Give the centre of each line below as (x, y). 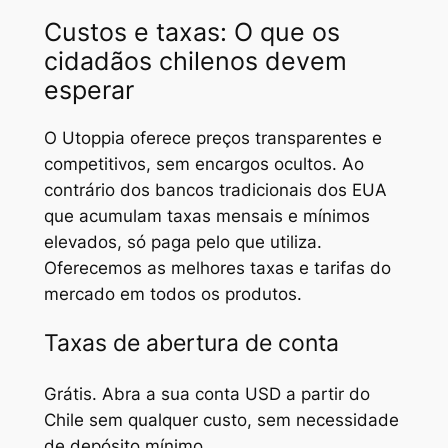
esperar (88, 89)
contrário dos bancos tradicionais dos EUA (215, 190)
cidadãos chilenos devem (195, 60)
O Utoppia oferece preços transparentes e (212, 138)
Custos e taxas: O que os (191, 31)
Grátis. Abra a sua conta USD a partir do (206, 393)
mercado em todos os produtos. (172, 294)
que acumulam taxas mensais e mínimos (206, 216)
